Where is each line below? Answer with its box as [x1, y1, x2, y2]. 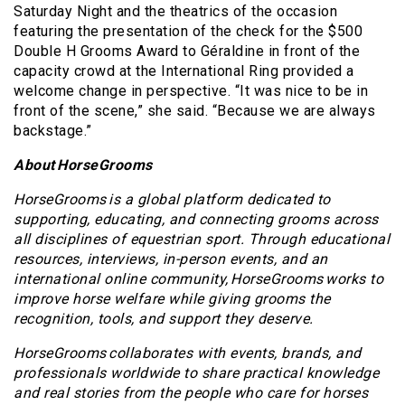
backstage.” [14, 121, 92, 139]
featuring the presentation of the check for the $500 [14, 22, 363, 40]
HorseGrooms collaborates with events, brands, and [14, 344, 362, 362]
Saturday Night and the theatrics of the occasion [14, 2, 337, 20]
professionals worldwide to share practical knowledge [14, 363, 379, 381]
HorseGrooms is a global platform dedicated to [14, 190, 331, 208]
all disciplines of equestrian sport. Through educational [14, 230, 390, 248]
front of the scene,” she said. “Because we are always [14, 101, 376, 119]
